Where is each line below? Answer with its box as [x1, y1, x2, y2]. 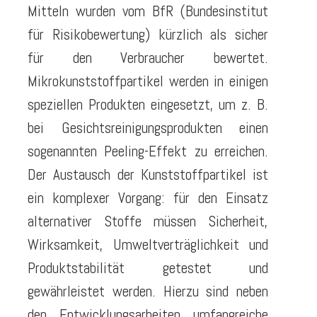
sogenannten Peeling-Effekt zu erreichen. [28, 142, 268, 161]
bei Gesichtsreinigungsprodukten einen [28, 118, 268, 138]
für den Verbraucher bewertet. [28, 48, 268, 68]
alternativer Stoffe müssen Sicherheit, [28, 212, 268, 231]
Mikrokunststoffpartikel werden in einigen [28, 71, 268, 91]
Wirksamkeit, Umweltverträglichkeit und [28, 235, 268, 255]
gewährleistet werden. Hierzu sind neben [28, 282, 268, 301]
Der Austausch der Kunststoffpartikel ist [28, 165, 268, 185]
